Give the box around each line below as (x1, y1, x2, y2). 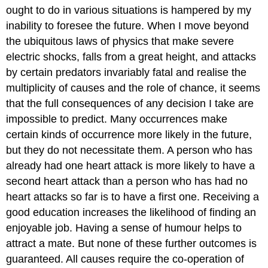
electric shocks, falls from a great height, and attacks (6, 50, 257, 63)
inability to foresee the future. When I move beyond (6, 19, 249, 32)
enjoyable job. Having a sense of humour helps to (6, 221, 242, 234)
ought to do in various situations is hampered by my (6, 4, 252, 16)
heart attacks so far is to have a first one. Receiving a (6, 190, 260, 203)
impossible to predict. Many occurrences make (6, 112, 228, 125)
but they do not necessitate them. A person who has (6, 144, 253, 156)
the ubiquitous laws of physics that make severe (6, 35, 234, 47)
